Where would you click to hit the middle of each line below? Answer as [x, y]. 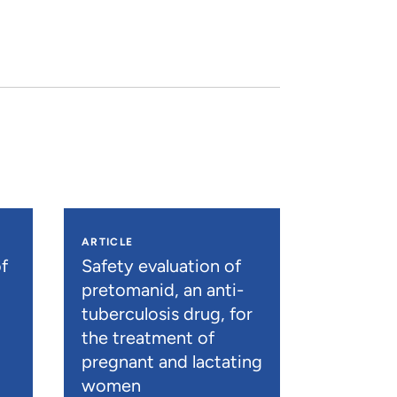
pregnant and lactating [171, 361]
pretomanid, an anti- [162, 289]
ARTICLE [107, 241]
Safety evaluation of [161, 265]
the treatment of [148, 337]
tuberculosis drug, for [167, 313]
